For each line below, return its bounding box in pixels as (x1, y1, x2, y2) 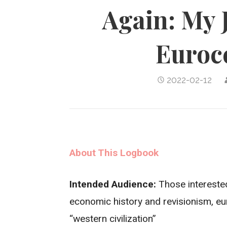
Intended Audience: (69, 178, 157, 191)
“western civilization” (69, 213, 157, 225)
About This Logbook (69, 146, 159, 159)
